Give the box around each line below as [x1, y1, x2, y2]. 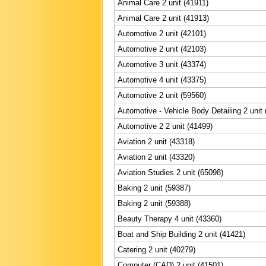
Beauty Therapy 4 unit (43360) [118, 214, 221, 223]
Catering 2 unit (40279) [118, 245, 195, 254]
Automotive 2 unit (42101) [118, 28, 206, 38]
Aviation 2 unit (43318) [118, 137, 195, 146]
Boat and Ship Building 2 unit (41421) [118, 229, 245, 239]
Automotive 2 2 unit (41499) [118, 121, 213, 131]
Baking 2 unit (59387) [118, 183, 191, 192]
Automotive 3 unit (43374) [118, 59, 206, 69]
